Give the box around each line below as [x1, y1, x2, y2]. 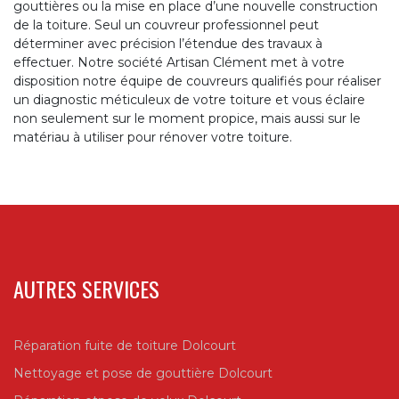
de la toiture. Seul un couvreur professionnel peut [13, 17, 319, 34]
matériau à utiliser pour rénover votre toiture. [13, 129, 292, 146]
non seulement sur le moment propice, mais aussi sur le [13, 110, 361, 127]
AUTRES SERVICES [13, 273, 159, 305]
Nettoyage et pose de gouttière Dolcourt [13, 365, 273, 382]
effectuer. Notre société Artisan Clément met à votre [13, 54, 345, 71]
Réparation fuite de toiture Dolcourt [13, 338, 236, 354]
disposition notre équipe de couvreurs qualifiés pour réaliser [13, 73, 381, 90]
